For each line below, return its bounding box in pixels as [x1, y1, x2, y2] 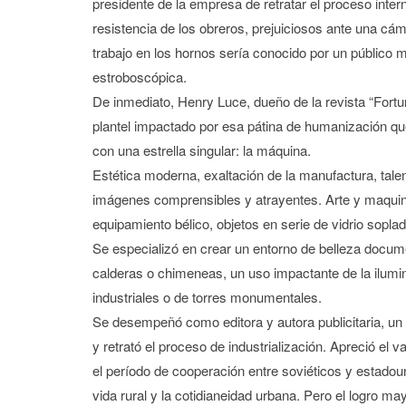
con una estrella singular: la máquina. [92, 140, 311, 159]
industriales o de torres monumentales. [92, 286, 322, 306]
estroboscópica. [92, 66, 187, 86]
